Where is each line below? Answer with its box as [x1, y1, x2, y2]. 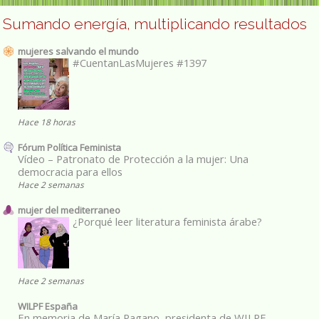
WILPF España [18, 299, 78, 313]
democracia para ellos [18, 164, 122, 179]
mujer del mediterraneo [18, 203, 120, 216]
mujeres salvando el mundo [18, 44, 139, 58]
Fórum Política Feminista [18, 140, 121, 154]
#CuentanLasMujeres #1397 [73, 55, 206, 70]
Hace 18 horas [18, 115, 75, 127]
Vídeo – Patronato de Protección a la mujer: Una [18, 151, 249, 166]
